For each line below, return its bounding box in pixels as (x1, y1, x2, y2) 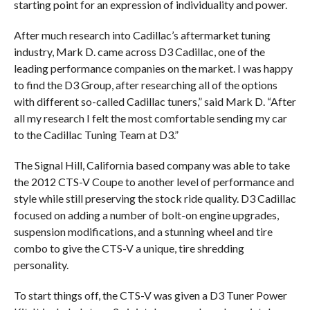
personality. (13, 258, 69, 271)
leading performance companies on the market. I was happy (13, 62, 293, 75)
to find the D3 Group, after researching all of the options (13, 78, 277, 91)
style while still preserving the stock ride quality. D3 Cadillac (13, 192, 296, 205)
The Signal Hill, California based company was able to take (13, 158, 290, 172)
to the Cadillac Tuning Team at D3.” (13, 128, 179, 141)
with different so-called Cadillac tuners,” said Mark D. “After (13, 95, 296, 108)
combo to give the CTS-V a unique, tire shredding (13, 241, 244, 255)
